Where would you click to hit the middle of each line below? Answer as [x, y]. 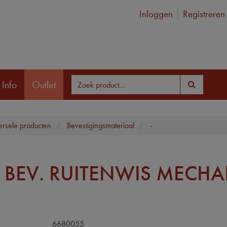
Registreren [204, 14]
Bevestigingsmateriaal [101, 125]
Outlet [44, 84]
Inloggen [156, 14]
